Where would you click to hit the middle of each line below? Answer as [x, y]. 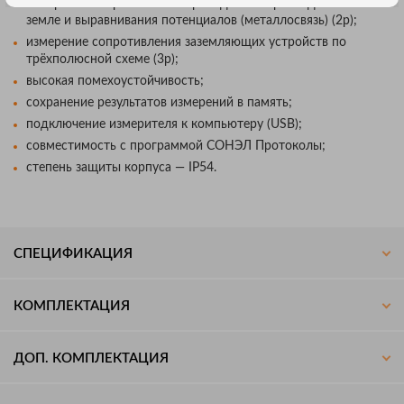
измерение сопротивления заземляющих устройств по [186, 42]
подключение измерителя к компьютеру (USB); [164, 124]
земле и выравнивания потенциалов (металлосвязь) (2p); [192, 20]
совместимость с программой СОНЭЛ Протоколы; [176, 146]
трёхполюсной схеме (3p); [102, 59]
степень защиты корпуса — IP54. [121, 167]
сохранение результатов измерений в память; [159, 102]
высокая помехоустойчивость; [115, 81]
